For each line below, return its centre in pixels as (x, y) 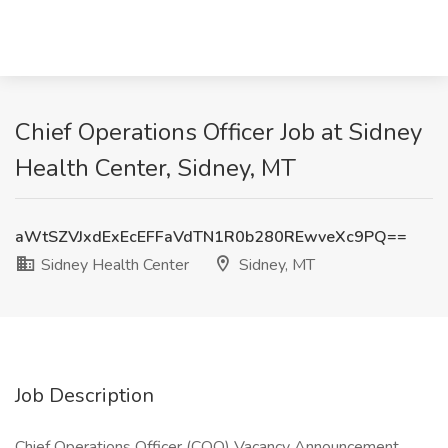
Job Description (84, 395)
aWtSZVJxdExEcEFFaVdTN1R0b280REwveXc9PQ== (211, 237)
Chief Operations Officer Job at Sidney (218, 132)
